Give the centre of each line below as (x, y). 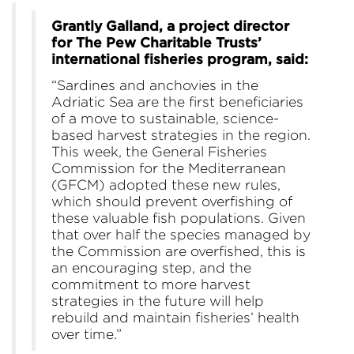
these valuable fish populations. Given (179, 218)
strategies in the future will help (158, 301)
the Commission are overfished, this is (179, 251)
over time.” (88, 334)
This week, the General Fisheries (159, 152)
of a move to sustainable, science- (165, 119)
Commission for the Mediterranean (169, 168)
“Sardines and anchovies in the (155, 85)
